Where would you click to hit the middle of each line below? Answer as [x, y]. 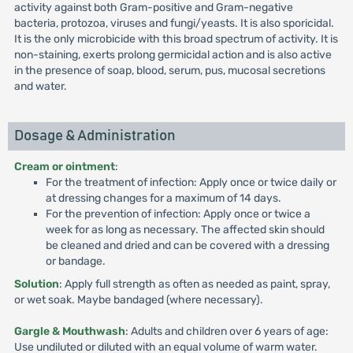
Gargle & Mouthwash [69, 331]
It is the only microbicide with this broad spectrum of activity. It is [176, 39]
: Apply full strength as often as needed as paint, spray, [194, 284]
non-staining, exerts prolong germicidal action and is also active [173, 55]
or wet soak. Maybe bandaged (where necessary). [138, 300]
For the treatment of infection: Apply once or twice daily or [191, 182]
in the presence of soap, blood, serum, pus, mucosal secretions [169, 71]
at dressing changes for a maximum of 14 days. [163, 198]
